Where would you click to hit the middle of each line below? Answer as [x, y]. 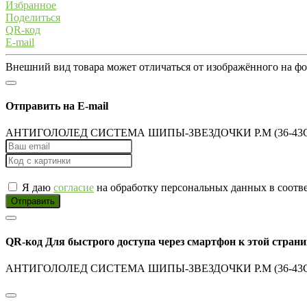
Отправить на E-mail [57, 106]
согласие [74, 188]
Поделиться [33, 17]
